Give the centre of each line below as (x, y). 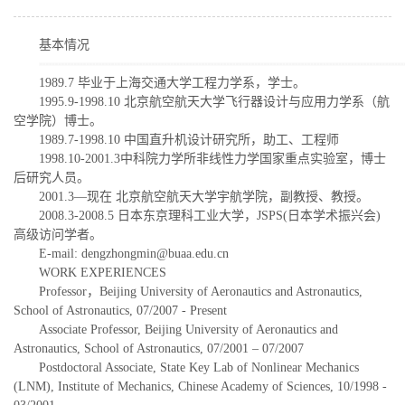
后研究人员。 (52, 177)
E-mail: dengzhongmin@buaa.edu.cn (134, 253)
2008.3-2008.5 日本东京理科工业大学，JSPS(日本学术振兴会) (210, 215)
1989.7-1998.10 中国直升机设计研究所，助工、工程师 (189, 139)
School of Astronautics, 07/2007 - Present (120, 310)
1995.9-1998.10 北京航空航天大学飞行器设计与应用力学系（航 (214, 101)
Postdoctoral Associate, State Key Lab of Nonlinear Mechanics (199, 367)
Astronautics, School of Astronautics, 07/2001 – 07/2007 (159, 348)
